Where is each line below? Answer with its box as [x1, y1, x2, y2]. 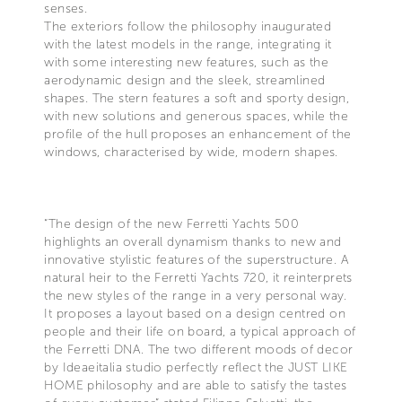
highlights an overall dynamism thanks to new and [44, 233, 342, 249]
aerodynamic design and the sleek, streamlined [44, 72, 326, 88]
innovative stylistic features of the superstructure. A [44, 251, 348, 267]
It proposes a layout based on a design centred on [44, 305, 345, 321]
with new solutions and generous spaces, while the [44, 108, 348, 124]
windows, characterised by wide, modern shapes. [44, 144, 338, 160]
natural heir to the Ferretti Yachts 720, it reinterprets [44, 269, 353, 285]
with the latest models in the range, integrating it [44, 36, 332, 52]
